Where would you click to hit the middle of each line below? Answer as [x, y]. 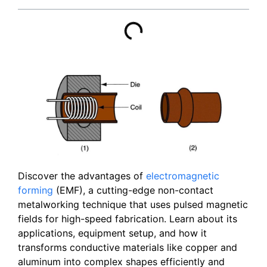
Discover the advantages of [82, 176]
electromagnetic [183, 176]
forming [35, 190]
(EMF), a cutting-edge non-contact [133, 190]
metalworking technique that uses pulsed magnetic [133, 204]
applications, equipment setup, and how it [112, 233]
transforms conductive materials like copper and [128, 247]
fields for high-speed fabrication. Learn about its [128, 218]
